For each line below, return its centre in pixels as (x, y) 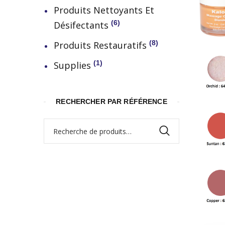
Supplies (72, 65)
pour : (122, 155)
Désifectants (81, 25)
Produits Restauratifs (100, 45)
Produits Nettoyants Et (104, 10)
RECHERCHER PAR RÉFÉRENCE (111, 101)
